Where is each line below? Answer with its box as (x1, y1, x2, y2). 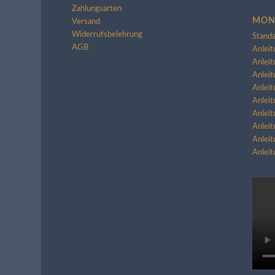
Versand (72, 18, 101, 26)
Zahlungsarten (72, 5, 122, 14)
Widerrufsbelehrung (72, 31, 143, 39)
